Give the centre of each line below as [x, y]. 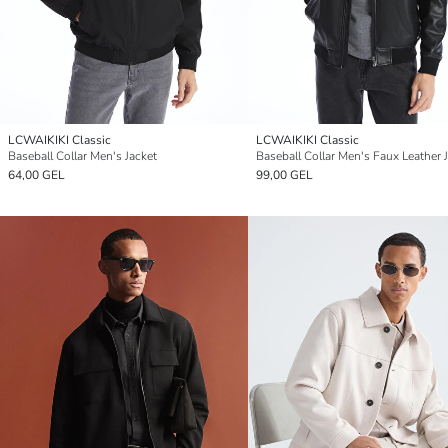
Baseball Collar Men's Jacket [82, 156]
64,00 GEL [36, 175]
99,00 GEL [284, 175]
